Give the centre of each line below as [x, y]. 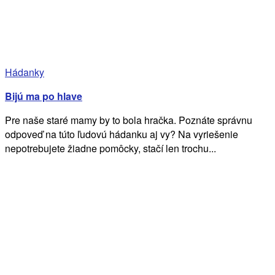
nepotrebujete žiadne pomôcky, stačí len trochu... [110, 148]
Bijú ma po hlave [44, 96]
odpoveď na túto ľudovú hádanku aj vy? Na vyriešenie [122, 134]
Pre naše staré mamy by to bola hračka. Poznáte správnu [129, 120]
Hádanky [25, 72]
